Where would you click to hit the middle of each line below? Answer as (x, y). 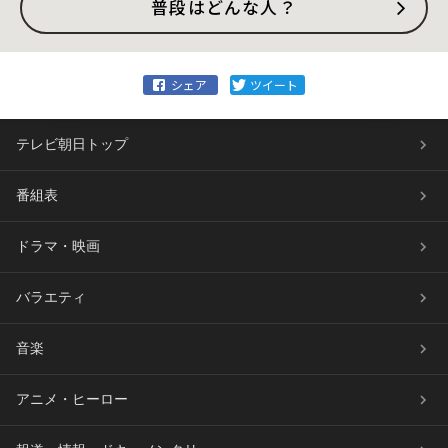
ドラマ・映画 (58, 247)
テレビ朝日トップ (72, 145)
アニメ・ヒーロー (72, 400)
